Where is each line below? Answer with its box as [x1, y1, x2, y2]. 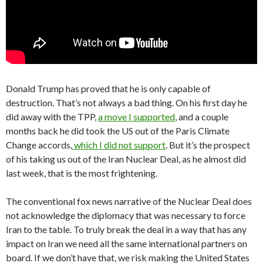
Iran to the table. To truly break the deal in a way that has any [6, 224, 247, 235]
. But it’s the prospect [166, 139, 250, 151]
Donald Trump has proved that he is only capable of [6, 83, 211, 95]
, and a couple [175, 111, 228, 123]
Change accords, [6, 139, 72, 151]
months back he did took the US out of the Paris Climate [6, 125, 230, 137]
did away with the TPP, [6, 111, 98, 123]
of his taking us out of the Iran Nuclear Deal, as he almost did [6, 153, 246, 165]
